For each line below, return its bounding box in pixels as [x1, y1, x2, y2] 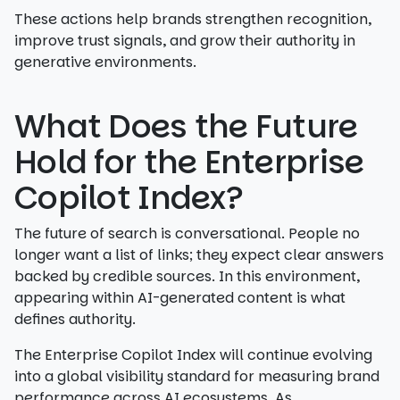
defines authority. [14, 309, 136, 329]
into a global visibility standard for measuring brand [14, 366, 379, 387]
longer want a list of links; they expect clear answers [14, 245, 384, 265]
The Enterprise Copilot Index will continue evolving [14, 345, 372, 365]
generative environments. [14, 52, 196, 72]
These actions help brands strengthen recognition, [14, 9, 371, 29]
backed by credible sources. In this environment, [14, 266, 360, 287]
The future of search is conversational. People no [14, 223, 360, 244]
